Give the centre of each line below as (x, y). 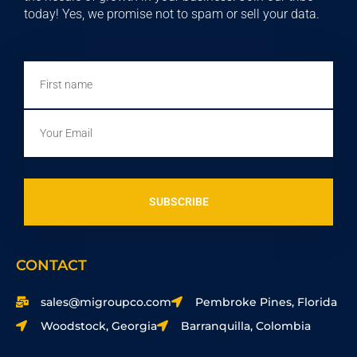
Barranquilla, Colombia (246, 326)
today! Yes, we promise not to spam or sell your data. (172, 14)
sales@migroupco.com (106, 302)
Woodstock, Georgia (98, 326)
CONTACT (51, 265)
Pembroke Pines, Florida (266, 302)
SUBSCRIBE (178, 202)
